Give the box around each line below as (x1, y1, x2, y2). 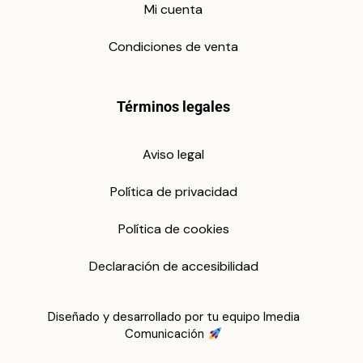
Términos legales (117, 98, 230, 116)
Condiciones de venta (109, 37, 238, 55)
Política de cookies (117, 220, 229, 237)
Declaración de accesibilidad (88, 257, 258, 275)
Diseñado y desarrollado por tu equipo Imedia (47, 309, 300, 326)
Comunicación (125, 326, 208, 343)
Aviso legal (143, 145, 204, 163)
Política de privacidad (109, 182, 237, 200)
